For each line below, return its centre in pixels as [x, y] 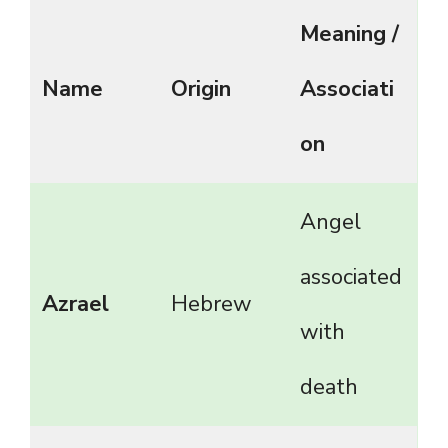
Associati [347, 89]
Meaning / [349, 34]
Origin [201, 89]
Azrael [75, 304]
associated [351, 277]
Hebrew [211, 304]
